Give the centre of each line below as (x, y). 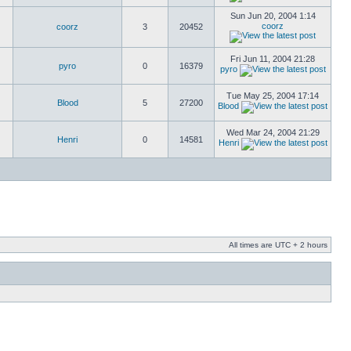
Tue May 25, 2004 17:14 (273, 96)
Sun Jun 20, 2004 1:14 (273, 16)
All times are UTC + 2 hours (278, 245)
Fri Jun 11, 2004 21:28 (273, 59)
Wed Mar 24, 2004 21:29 (273, 132)
